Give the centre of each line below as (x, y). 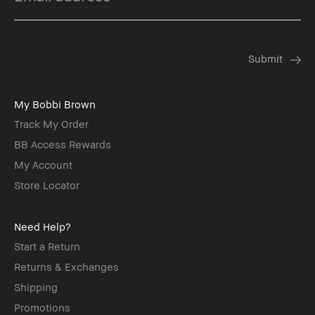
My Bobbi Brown (55, 104)
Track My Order (51, 123)
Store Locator (47, 185)
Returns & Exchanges (66, 266)
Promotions (42, 307)
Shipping (36, 287)
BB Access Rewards (63, 144)
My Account (43, 164)
